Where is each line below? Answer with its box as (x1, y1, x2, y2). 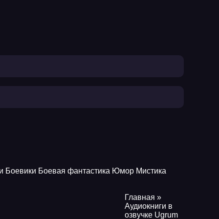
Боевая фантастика (38, 167, 110, 175)
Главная (125, 193, 155, 201)
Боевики (5, 167, 36, 175)
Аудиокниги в (125, 202, 173, 210)
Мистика (136, 167, 166, 175)
